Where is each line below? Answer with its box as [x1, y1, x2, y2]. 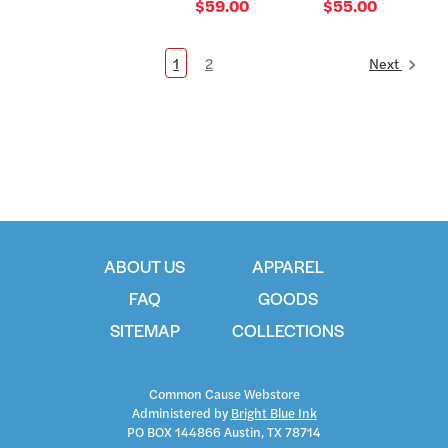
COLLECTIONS [232, 317, 344, 342]
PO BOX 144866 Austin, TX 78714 [127, 421, 321, 441]
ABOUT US [104, 253, 185, 278]
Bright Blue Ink [230, 402, 317, 422]
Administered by [131, 402, 231, 422]
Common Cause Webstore [148, 383, 300, 403]
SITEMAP [109, 317, 180, 342]
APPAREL [252, 253, 324, 278]
